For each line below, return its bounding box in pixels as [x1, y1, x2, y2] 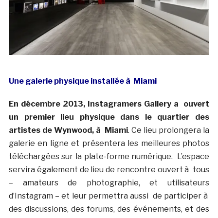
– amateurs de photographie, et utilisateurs [8, 178, 210, 188]
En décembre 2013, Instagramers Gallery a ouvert [8, 99, 210, 109]
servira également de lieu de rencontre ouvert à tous [8, 165, 210, 175]
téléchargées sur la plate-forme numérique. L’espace [8, 152, 210, 162]
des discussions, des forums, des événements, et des [8, 204, 210, 214]
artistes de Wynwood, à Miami [8, 126, 128, 135]
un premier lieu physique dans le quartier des [8, 112, 210, 122]
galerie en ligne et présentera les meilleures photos [8, 139, 210, 148]
